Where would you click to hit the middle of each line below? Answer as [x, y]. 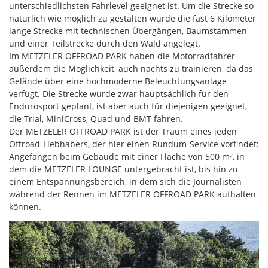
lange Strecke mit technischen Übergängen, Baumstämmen [128, 31]
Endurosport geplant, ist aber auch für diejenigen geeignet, [128, 106]
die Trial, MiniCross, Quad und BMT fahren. [96, 119]
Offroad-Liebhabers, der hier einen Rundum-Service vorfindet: [134, 144]
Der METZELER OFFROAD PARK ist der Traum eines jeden [123, 132]
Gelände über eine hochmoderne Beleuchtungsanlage [118, 81]
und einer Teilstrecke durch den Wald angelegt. [105, 44]
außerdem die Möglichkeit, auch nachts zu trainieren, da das [131, 69]
